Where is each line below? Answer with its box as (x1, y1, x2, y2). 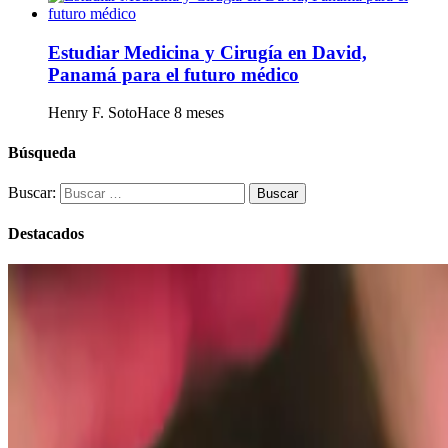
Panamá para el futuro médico (48, 63, 299, 85)
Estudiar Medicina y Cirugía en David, (48, 41, 367, 63)
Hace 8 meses (137, 104, 224, 122)
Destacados (8, 225, 84, 243)
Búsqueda (8, 143, 76, 161)
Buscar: (8, 183, 56, 201)
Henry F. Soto (48, 104, 137, 122)
